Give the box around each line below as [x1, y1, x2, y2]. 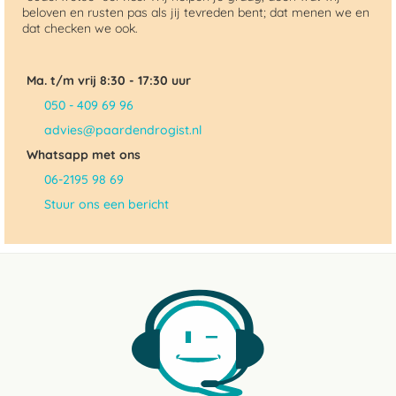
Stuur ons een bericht [44, 196, 169, 212]
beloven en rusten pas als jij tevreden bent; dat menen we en [22, 4, 369, 20]
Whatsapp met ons [27, 147, 141, 163]
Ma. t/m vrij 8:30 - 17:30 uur [27, 72, 191, 88]
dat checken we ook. [22, 20, 138, 36]
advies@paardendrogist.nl [44, 122, 202, 138]
